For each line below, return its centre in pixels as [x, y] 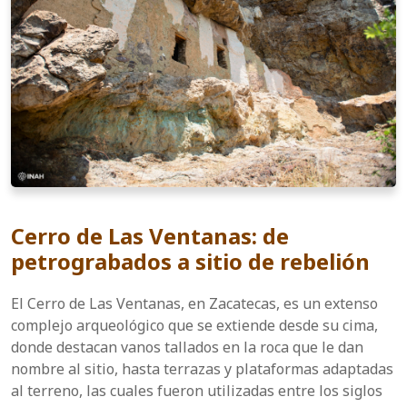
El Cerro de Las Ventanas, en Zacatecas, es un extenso [194, 304]
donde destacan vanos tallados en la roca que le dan [187, 347]
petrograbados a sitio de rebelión [190, 262]
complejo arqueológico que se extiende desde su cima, [194, 326]
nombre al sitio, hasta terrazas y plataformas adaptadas [202, 369]
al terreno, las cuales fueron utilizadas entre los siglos [197, 391]
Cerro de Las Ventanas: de [150, 236]
